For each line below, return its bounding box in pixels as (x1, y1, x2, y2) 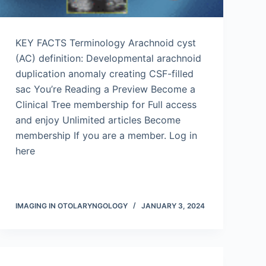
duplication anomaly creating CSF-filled (15, 68, 194, 80)
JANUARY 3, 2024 (141, 201, 205, 210)
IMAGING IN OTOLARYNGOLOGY (15, 201, 128, 210)
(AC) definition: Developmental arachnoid (15, 52, 201, 64)
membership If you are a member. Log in (15, 129, 197, 141)
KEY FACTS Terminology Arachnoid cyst (15, 37, 196, 49)
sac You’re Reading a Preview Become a (15, 83, 195, 95)
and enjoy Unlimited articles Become (15, 114, 180, 126)
